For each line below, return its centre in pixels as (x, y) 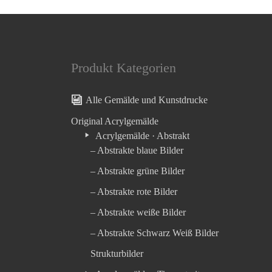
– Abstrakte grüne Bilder (138, 171)
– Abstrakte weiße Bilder (138, 212)
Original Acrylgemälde (115, 121)
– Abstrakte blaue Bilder (137, 150)
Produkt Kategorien (124, 67)
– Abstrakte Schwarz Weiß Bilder (155, 233)
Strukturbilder (117, 253)
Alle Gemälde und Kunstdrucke (146, 100)
